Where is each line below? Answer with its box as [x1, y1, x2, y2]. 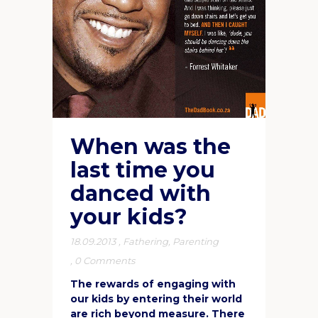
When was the [70, 133, 231, 160]
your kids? [70, 203, 187, 230]
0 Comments [75, 254, 135, 266]
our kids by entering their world [70, 292, 242, 305]
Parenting [172, 235, 219, 247]
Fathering [123, 235, 168, 247]
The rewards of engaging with [70, 277, 236, 290]
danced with [70, 180, 211, 207]
